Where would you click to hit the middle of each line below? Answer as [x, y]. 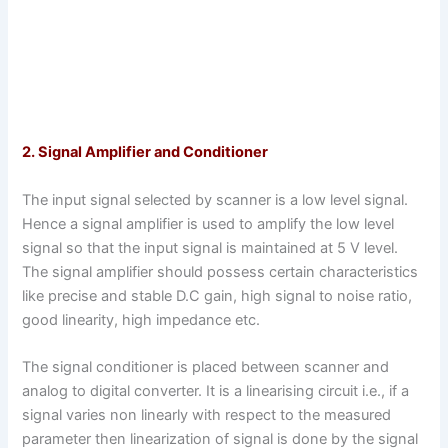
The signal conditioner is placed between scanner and [206, 367]
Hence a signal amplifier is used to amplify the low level [208, 223]
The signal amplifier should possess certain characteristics [220, 271]
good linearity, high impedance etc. [141, 319]
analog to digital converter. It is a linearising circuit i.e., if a [216, 391]
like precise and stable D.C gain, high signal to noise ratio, [217, 295]
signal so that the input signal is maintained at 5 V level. [210, 247]
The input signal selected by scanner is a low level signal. [215, 199]
